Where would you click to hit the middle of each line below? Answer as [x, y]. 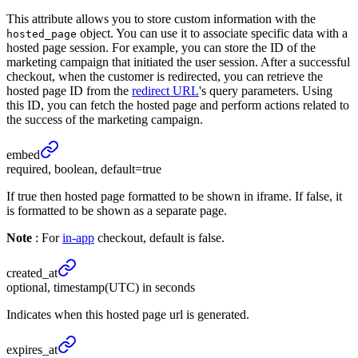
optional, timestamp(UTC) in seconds [101, 287]
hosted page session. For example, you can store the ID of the [161, 47]
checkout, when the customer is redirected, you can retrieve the [165, 76]
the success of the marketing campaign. [105, 119]
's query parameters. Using [266, 90]
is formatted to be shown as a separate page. [117, 210]
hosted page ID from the [69, 90]
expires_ [28, 349]
